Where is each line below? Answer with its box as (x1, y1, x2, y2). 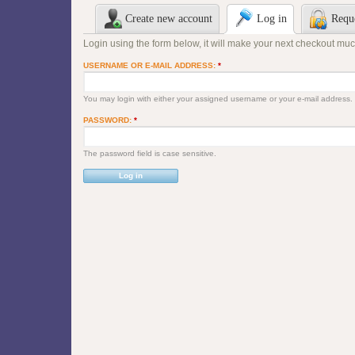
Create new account (125, 12, 212, 25)
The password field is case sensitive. (83, 148, 216, 158)
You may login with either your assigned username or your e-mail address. (83, 94, 353, 103)
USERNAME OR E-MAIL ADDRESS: (83, 60, 218, 70)
